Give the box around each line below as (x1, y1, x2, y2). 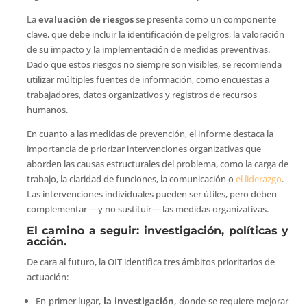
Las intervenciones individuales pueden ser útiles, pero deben (26, 187, 277, 200)
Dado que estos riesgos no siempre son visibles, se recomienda (26, 58, 282, 71)
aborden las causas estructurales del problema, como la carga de (26, 157, 288, 170)
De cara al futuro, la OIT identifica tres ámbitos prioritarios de (26, 255, 275, 268)
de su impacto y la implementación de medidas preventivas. (26, 42, 270, 56)
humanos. (26, 103, 68, 116)
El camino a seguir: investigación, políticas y (26, 223, 289, 237)
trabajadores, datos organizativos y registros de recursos (26, 88, 257, 101)
